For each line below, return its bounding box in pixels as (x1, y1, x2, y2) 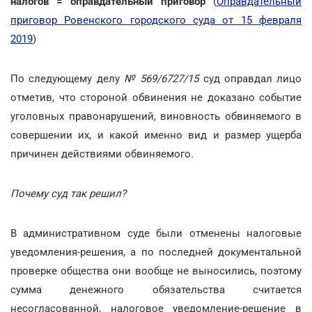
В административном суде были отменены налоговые (10, 227, 302, 240)
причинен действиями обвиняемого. (10, 148, 194, 160)
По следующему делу (10, 72, 124, 85)
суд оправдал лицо (198, 72, 302, 85)
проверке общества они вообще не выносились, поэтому (10, 265, 302, 277)
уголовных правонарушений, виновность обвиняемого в (10, 110, 302, 123)
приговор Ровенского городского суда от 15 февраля (10, 14, 302, 26)
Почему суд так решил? (10, 187, 126, 200)
